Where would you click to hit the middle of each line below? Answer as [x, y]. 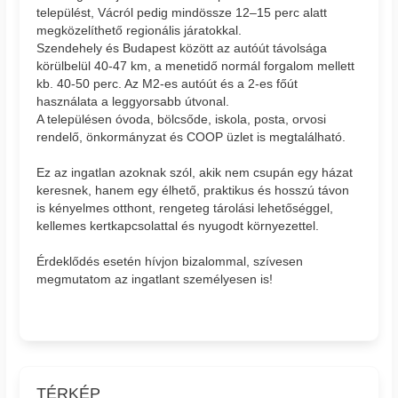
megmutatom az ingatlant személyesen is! [155, 279]
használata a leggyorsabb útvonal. [133, 101]
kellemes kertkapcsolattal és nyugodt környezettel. [178, 225]
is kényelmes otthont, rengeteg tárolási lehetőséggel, [185, 207]
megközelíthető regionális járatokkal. [139, 30]
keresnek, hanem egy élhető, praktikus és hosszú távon [193, 190]
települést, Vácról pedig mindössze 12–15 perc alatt [182, 12]
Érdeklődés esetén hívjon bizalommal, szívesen [170, 261]
